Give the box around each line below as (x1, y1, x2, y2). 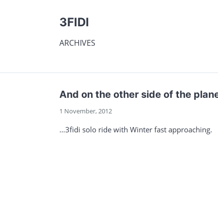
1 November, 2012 (59, 107, 112, 115)
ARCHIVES (59, 37, 95, 48)
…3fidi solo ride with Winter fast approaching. (59, 125, 212, 134)
